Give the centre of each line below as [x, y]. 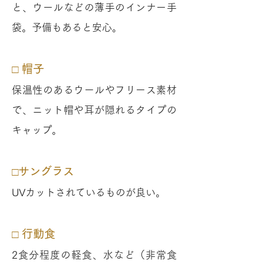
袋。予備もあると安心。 [67, 27]
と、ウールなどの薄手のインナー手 [94, 7]
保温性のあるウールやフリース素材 [94, 90]
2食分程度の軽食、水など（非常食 [94, 255]
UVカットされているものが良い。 [89, 192]
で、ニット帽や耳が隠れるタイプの [94, 110]
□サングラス [43, 171]
